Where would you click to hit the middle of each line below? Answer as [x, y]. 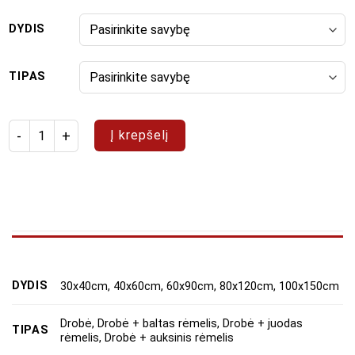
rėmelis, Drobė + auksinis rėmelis [147, 338]
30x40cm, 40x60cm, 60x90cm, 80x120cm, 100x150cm [200, 286]
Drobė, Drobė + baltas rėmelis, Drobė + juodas [182, 323]
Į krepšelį [140, 136]
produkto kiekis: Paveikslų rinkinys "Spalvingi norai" [153, 128]
